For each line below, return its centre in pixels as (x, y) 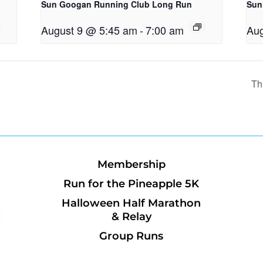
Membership (131, 165)
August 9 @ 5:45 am (90, 30)
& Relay (131, 217)
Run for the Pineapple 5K (131, 184)
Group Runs (131, 236)
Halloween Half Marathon (131, 203)
